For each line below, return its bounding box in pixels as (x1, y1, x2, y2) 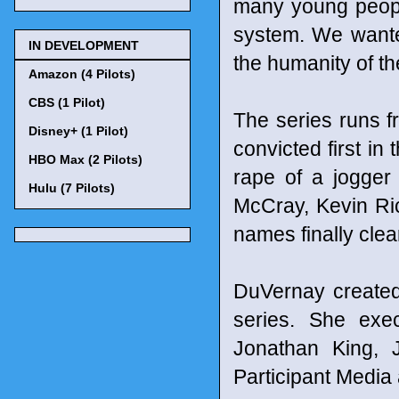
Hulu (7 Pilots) (28, 180, 115, 195)
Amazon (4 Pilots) (28, 66, 135, 81)
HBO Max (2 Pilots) (28, 151, 142, 167)
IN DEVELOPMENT (28, 37, 139, 53)
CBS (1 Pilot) (28, 94, 105, 110)
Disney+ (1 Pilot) (28, 123, 128, 138)
